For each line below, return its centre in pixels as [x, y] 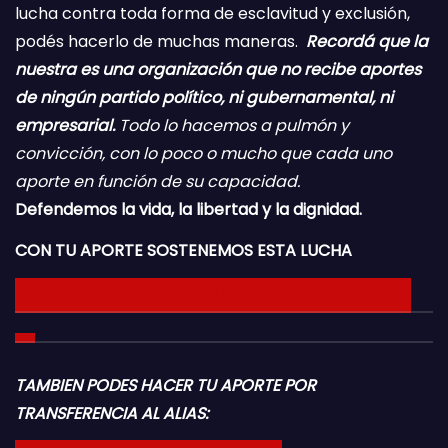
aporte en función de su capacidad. [157, 182]
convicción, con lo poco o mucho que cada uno [203, 154]
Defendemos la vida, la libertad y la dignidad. [188, 210]
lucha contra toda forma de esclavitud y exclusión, [212, 14]
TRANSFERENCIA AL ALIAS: [111, 413]
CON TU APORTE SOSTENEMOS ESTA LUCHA [183, 250]
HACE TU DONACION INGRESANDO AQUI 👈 [213, 294]
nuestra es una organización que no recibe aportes [218, 70]
